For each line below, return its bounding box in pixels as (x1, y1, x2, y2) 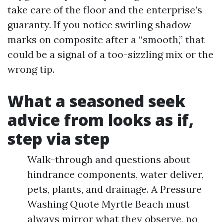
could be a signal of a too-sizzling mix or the (7, 48, 214, 60)
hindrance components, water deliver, (27, 168, 204, 180)
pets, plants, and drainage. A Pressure (27, 183, 202, 195)
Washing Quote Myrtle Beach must (27, 198, 190, 210)
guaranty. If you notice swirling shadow (7, 18, 191, 31)
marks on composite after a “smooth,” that (7, 33, 205, 46)
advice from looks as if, (7, 109, 194, 130)
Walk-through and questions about (27, 153, 190, 166)
